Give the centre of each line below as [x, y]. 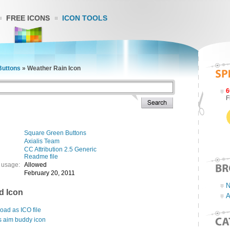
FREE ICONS [28, 18]
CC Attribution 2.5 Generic [60, 149]
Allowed [35, 165]
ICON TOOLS [85, 18]
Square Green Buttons [55, 133]
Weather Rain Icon [54, 68]
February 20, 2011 [50, 173]
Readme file [41, 157]
